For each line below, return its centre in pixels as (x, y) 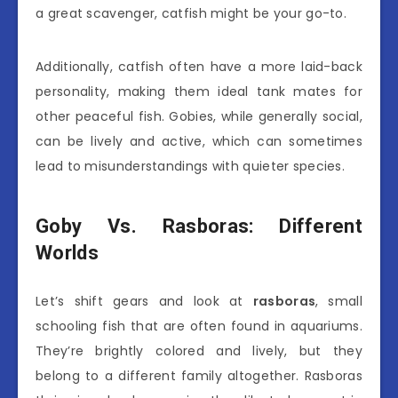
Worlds (67, 252)
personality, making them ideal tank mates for (199, 92)
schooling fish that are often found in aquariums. (199, 326)
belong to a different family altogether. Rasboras (199, 376)
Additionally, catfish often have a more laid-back (199, 67)
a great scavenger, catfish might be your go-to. (191, 14)
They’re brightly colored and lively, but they (199, 351)
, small (339, 302)
